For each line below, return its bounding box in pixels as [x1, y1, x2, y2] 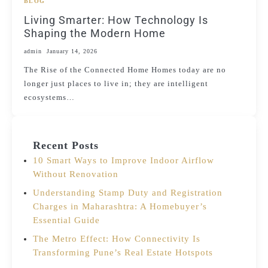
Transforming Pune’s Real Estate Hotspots [33, 248, 213, 258]
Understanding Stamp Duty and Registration [33, 188, 223, 198]
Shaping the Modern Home [24, 27, 166, 40]
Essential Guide [33, 215, 100, 226]
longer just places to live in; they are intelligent [24, 79, 208, 89]
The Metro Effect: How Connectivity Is [33, 234, 200, 244]
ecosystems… [24, 93, 75, 102]
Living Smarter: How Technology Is [24, 14, 208, 27]
